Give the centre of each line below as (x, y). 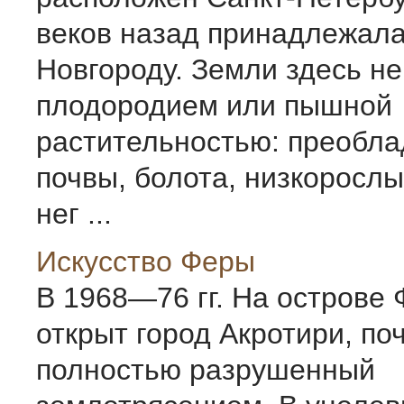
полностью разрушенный (206, 370)
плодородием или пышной (214, 106)
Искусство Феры (146, 262)
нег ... (74, 214)
